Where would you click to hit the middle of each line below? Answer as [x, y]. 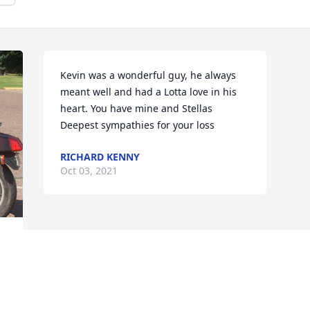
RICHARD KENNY [100, 157]
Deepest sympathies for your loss [138, 125]
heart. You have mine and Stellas [137, 109]
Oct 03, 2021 [89, 171]
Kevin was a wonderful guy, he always [148, 75]
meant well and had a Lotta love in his [149, 92]
